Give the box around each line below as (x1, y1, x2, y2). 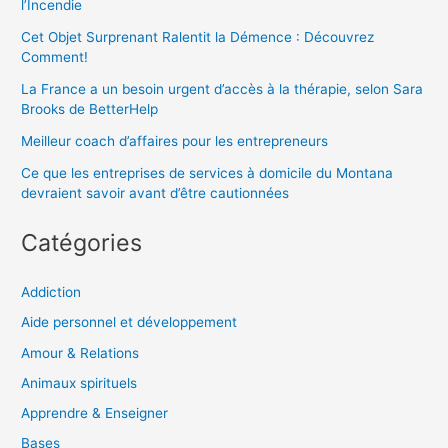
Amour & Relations (21, 344, 140, 361)
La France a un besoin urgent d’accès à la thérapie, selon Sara (21, 80, 424, 97)
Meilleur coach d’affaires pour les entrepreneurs (21, 132, 329, 149)
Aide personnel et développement (21, 314, 238, 331)
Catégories (21, 227, 143, 257)
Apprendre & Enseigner (21, 405, 169, 422)
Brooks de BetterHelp (21, 100, 159, 117)
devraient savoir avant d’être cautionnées (21, 184, 290, 201)
